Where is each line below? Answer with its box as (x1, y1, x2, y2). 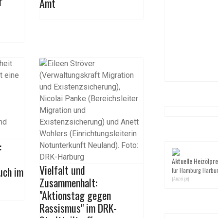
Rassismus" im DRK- (39, 200, 117, 216)
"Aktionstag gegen (39, 187, 111, 203)
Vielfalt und (39, 162, 85, 178)
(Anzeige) (172, 175, 189, 182)
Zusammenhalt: (39, 175, 97, 190)
